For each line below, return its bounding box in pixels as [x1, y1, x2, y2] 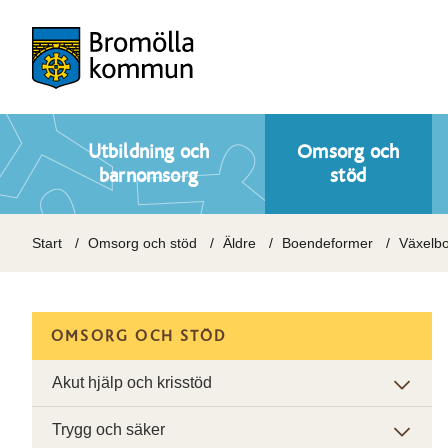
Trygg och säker [52, 421, 165, 438]
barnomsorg [99, 166, 198, 186]
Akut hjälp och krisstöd [52, 374, 212, 391]
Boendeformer [282, 235, 373, 251]
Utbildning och [87, 142, 210, 162]
